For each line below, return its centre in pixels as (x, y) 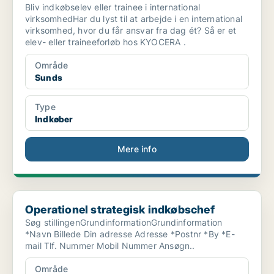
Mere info (137, 149)
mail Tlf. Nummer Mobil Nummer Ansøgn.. (146, 246)
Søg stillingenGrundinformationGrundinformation (124, 223)
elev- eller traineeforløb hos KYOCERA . (106, 42)
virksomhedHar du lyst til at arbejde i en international (134, 19)
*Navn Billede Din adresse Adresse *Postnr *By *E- (40, 234)
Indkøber (54, 119)
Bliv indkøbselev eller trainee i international (113, 7)
